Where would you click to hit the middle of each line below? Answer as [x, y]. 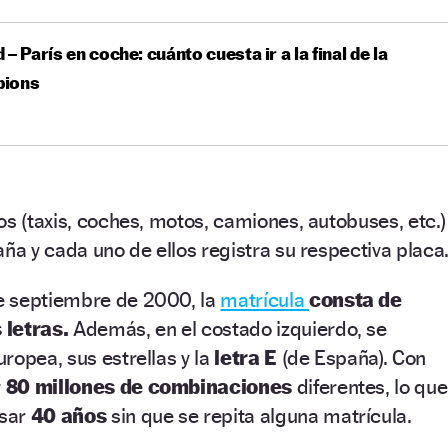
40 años [68, 415]
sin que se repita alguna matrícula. [259, 415]
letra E [245, 357]
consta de [355, 299]
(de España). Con [351, 357]
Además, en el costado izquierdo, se [227, 328]
